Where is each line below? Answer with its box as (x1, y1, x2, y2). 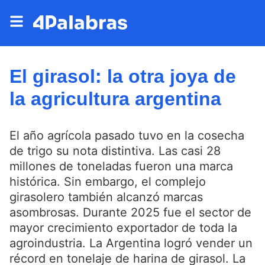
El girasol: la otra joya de (9, 66, 236, 87)
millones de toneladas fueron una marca (9, 159, 233, 174)
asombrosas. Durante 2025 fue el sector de (9, 205, 251, 220)
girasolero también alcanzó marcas (9, 190, 203, 205)
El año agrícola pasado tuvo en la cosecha (9, 128, 244, 143)
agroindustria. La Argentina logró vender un (9, 236, 253, 251)
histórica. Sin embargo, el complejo (9, 174, 206, 189)
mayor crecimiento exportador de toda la (9, 221, 237, 235)
